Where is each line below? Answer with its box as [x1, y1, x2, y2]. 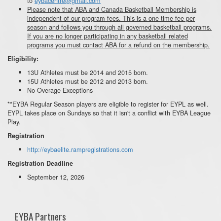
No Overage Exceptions [27, 85, 93, 95]
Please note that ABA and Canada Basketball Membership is [27, 4, 196, 14]
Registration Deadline [7, 158, 73, 168]
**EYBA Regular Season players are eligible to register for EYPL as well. [7, 99, 209, 109]
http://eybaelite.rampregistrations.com [27, 144, 133, 154]
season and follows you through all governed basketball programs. [27, 22, 212, 32]
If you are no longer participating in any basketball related [27, 31, 188, 40]
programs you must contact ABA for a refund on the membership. [27, 39, 210, 49]
